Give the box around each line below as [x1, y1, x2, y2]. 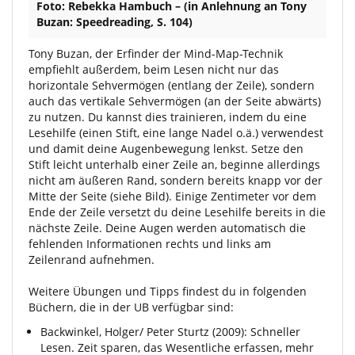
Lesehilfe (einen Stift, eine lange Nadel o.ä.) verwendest [29, 125, 323, 140]
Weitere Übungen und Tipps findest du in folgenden [29, 284, 307, 299]
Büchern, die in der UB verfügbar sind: [29, 300, 234, 315]
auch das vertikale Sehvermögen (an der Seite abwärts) [29, 94, 321, 109]
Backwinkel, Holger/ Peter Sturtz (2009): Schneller [40, 324, 300, 340]
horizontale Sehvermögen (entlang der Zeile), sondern [29, 78, 315, 93]
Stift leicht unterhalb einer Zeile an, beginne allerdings [29, 157, 320, 172]
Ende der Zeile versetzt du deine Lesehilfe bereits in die [29, 204, 326, 219]
